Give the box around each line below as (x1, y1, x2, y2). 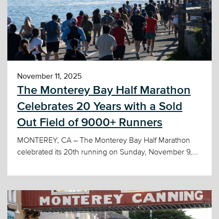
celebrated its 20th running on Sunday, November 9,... (17, 148, 198, 156)
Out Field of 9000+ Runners (17, 116, 162, 129)
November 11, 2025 (17, 72, 82, 80)
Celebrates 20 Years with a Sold (17, 100, 182, 112)
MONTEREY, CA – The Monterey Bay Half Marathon (17, 136, 190, 144)
